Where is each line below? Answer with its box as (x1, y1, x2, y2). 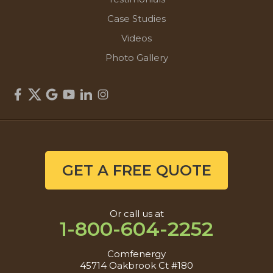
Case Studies (107, 13, 166, 24)
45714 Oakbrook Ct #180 (80, 260, 193, 271)
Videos (121, 32, 152, 44)
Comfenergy (107, 248, 166, 260)
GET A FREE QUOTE (62, 161, 211, 179)
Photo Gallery (105, 52, 168, 63)
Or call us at (109, 208, 164, 219)
